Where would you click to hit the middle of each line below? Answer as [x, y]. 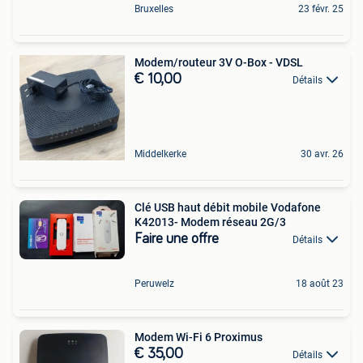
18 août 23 [320, 283]
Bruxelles [154, 9]
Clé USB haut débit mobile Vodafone [228, 207]
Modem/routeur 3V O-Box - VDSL [219, 62]
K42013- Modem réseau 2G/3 [210, 222]
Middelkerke [160, 154]
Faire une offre [177, 239]
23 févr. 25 [321, 9]
